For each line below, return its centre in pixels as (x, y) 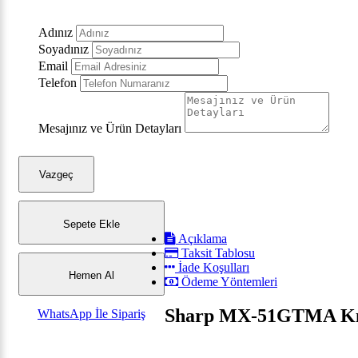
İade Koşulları (212, 268)
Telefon (58, 83)
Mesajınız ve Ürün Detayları (110, 129)
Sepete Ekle (91, 225)
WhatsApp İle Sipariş (91, 313)
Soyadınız (64, 50)
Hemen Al (91, 276)
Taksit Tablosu (217, 253)
